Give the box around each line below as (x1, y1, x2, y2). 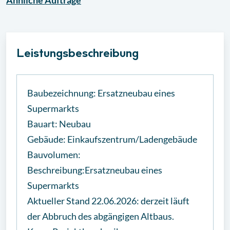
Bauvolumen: (27, 149, 81, 160)
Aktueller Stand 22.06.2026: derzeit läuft (27, 195, 189, 206)
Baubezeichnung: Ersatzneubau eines (27, 87, 175, 99)
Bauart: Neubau (27, 118, 91, 129)
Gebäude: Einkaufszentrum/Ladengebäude (27, 133, 197, 145)
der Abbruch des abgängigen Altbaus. (27, 210, 174, 222)
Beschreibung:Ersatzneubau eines (27, 164, 162, 176)
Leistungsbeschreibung (16, 47, 139, 62)
